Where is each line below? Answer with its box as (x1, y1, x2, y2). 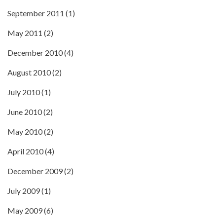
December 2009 (7, 166, 63, 176)
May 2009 (7, 206, 42, 215)
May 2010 (7, 127, 42, 136)
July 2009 (7, 186, 40, 195)
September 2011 (7, 8, 64, 18)
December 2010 (7, 48, 63, 57)
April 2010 (7, 147, 43, 156)
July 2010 (7, 87, 40, 97)
